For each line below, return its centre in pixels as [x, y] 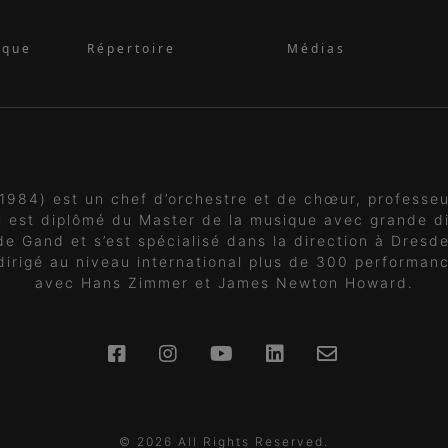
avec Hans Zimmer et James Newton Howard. [224, 282]
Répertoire [131, 48]
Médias [316, 48]
